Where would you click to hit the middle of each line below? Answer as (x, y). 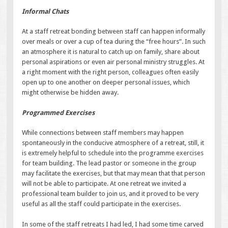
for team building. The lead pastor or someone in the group (109, 163)
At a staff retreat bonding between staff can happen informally (114, 32)
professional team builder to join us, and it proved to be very (110, 194)
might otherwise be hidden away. (70, 93)
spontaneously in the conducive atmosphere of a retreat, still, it (113, 143)
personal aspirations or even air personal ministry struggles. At (113, 62)
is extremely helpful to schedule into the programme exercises (113, 153)
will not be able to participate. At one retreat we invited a (104, 184)
